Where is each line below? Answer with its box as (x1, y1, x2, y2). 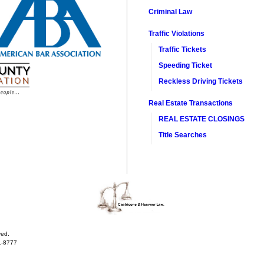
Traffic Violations (148, 29, 205, 38)
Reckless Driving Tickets (159, 77, 243, 85)
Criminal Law (148, 8, 194, 16)
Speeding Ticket (159, 61, 213, 70)
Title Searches (159, 131, 207, 139)
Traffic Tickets (159, 45, 207, 54)
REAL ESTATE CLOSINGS (159, 115, 245, 123)
